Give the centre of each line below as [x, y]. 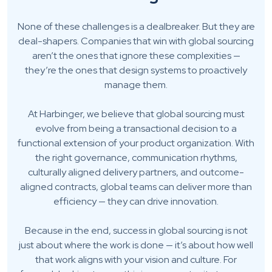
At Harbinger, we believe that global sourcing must [136, 114]
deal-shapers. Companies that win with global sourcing [136, 41]
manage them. [136, 84]
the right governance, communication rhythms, [136, 157]
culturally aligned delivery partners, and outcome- [136, 172]
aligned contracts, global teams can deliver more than [136, 186]
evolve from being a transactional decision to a [136, 128]
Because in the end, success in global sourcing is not [136, 230]
